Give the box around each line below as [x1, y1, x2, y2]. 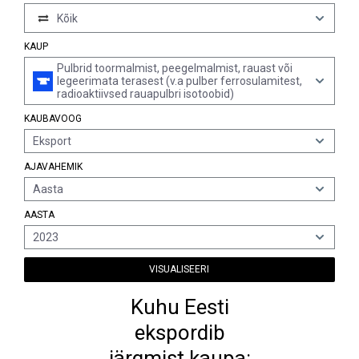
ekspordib [134, 321, 225, 345]
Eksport [33, 135, 71, 147]
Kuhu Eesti [130, 295, 229, 319]
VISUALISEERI [149, 264, 210, 275]
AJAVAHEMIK [24, 161, 83, 172]
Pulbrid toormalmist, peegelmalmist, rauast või [57, 62, 292, 75]
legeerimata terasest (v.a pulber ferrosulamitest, [57, 75, 302, 87]
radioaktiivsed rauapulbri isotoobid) [57, 87, 234, 100]
